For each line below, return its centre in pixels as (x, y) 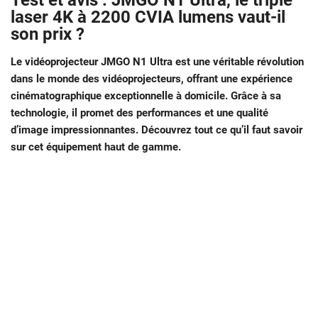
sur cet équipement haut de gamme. (96, 147)
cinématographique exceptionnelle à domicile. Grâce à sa (146, 96)
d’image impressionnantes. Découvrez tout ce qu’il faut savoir (157, 130)
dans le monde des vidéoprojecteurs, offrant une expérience (152, 79)
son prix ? (48, 34)
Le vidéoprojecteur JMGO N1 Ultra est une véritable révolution (157, 62)
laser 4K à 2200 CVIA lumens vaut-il (148, 17)
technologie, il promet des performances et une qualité (139, 113)
